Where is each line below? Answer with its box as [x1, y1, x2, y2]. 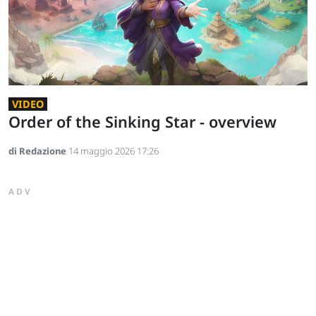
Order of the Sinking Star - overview [8, 111, 276, 132]
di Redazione [8, 144, 68, 157]
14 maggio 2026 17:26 [68, 144, 159, 157]
